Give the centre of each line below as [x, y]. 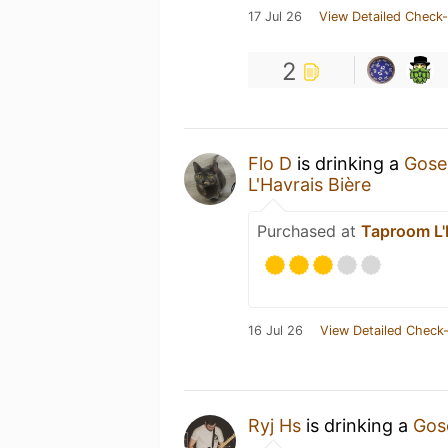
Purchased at [309, 230]
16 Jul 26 [275, 330]
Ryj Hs [274, 425]
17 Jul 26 [275, 16]
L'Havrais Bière [309, 184]
